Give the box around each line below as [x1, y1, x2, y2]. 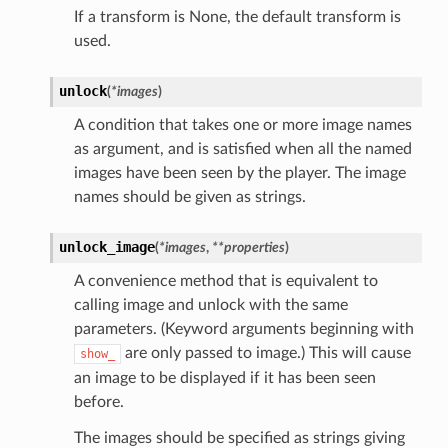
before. [73, 393, 124, 410]
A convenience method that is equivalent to [73, 272, 378, 289]
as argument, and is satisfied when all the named [73, 140, 412, 157]
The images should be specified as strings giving [73, 429, 405, 446]
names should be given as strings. [73, 188, 306, 205]
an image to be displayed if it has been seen [73, 369, 376, 386]
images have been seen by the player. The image [73, 164, 406, 181]
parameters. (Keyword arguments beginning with [73, 320, 414, 337]
